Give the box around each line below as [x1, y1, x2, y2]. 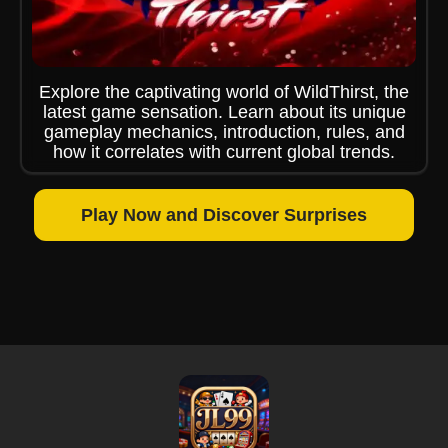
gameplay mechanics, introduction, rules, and [43, 122, 405, 142]
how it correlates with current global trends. [53, 142, 395, 162]
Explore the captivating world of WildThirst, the [39, 82, 409, 102]
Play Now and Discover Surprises [81, 205, 367, 225]
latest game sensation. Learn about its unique [42, 102, 406, 122]
